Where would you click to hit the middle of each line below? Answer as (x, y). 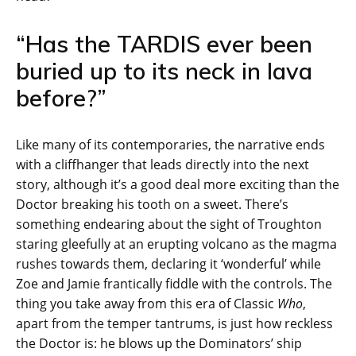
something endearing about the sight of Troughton (169, 224)
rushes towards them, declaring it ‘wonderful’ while (168, 263)
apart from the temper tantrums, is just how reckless (174, 323)
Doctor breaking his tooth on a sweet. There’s (152, 204)
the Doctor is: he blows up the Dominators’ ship (159, 343)
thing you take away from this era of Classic (147, 303)
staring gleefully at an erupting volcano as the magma (176, 244)
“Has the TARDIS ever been (164, 43)
